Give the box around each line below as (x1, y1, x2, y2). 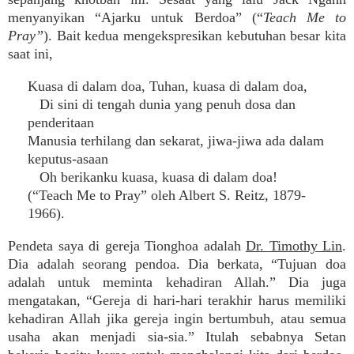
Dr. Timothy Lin (246, 238, 342, 254)
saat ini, (8, 46, 53, 62)
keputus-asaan (28, 151, 108, 167)
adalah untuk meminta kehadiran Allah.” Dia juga (8, 274, 346, 290)
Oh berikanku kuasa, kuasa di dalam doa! (28, 169, 277, 185)
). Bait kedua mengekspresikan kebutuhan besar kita (43, 28, 346, 43)
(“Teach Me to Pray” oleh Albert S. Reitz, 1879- (28, 187, 306, 203)
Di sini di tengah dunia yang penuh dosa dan (28, 96, 296, 112)
